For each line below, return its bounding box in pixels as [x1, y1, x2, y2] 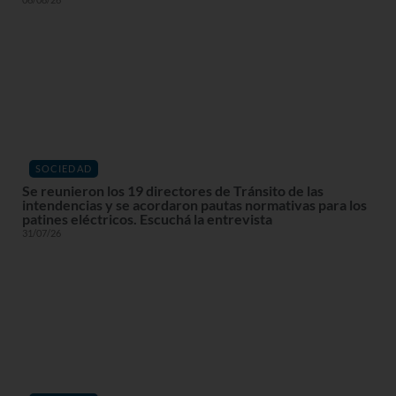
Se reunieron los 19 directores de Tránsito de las [22, 181, 324, 199]
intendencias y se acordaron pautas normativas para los [22, 195, 367, 213]
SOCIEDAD [34, 162, 92, 174]
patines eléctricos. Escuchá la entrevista [22, 209, 272, 227]
